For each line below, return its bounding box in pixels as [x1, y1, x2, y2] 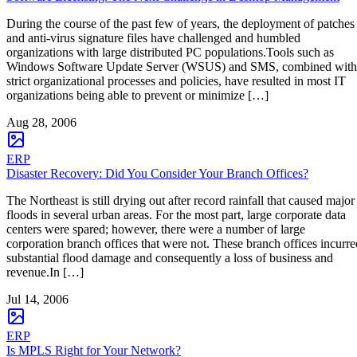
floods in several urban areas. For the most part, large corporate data [6, 207, 346, 222]
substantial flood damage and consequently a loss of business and [6, 250, 333, 265]
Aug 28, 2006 [6, 115, 76, 129]
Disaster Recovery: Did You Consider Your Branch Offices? [6, 166, 308, 180]
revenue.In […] [6, 265, 84, 279]
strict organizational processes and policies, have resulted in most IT [6, 73, 346, 88]
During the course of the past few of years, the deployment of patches [6, 16, 355, 30]
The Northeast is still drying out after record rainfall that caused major [6, 193, 355, 207]
